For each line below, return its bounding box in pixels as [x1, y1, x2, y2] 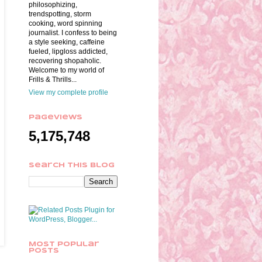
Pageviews [29, 115, 82, 121]
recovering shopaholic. [29, 57, 101, 65]
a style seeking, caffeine [29, 38, 105, 47]
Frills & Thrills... [29, 75, 77, 84]
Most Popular [29, 242, 99, 248]
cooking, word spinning [29, 19, 102, 28]
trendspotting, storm [29, 10, 91, 19]
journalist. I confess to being [29, 29, 117, 37]
